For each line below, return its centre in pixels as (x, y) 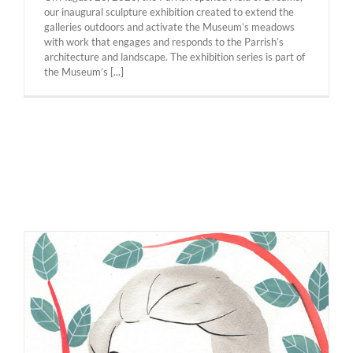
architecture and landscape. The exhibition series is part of (175, 57)
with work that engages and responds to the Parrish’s (164, 42)
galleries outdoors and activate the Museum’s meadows (169, 27)
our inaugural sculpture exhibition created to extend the (169, 12)
